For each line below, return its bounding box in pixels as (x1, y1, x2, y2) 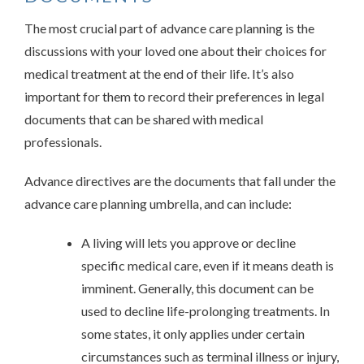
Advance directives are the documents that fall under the (24, 172, 336, 188)
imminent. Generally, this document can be (81, 279, 314, 296)
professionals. (24, 133, 102, 149)
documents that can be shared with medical (24, 110, 263, 127)
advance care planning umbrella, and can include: (24, 195, 292, 211)
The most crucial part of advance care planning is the (24, 19, 314, 36)
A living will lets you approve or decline (81, 234, 296, 250)
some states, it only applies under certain (81, 325, 305, 341)
